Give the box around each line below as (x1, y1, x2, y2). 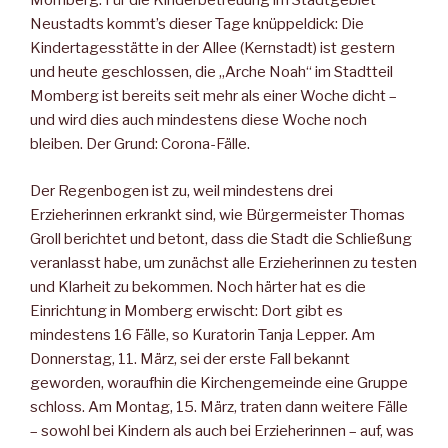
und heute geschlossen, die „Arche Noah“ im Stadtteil (30, 63, 393, 82)
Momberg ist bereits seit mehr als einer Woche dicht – (30, 87, 397, 106)
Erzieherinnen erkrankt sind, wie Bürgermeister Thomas (30, 205, 405, 224)
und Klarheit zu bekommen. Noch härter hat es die (30, 277, 366, 296)
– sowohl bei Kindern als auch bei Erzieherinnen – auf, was (30, 421, 414, 440)
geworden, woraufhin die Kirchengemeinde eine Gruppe (30, 373, 408, 392)
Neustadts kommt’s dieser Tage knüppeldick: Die (30, 15, 364, 34)
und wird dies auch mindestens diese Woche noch (30, 111, 367, 130)
